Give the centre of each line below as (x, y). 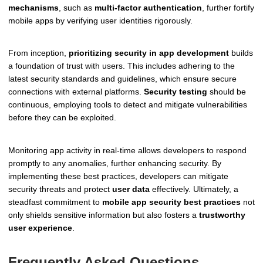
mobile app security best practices (171, 202)
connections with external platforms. (76, 92)
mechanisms (33, 7)
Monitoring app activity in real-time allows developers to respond (127, 151)
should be (227, 92)
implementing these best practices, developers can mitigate (118, 176)
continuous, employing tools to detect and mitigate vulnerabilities (128, 105)
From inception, (38, 53)
